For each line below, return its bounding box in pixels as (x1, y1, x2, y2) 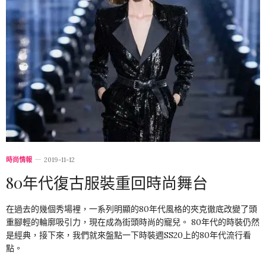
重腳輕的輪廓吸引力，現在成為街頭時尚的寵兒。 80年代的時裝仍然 (6, 216, 259, 227)
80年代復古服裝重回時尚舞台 (6, 172, 208, 193)
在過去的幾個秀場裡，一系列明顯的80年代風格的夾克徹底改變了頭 (6, 203, 257, 214)
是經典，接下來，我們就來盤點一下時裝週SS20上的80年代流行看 (6, 229, 251, 240)
